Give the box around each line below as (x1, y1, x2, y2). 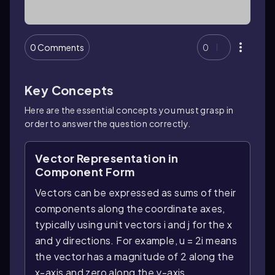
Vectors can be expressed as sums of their (35, 186, 236, 199)
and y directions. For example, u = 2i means (35, 234, 238, 247)
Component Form (35, 165, 135, 179)
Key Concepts (25, 82, 114, 98)
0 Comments (30, 42, 84, 53)
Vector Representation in (35, 151, 179, 165)
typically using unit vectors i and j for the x (35, 218, 233, 231)
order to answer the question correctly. (25, 118, 191, 129)
